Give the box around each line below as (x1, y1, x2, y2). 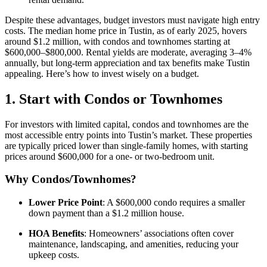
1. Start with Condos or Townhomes (5, 91, 222, 107)
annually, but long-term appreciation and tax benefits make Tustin (5, 57, 250, 68)
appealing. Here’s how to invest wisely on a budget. (5, 68, 199, 79)
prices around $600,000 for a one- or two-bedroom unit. (5, 151, 215, 162)
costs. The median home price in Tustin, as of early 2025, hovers (5, 25, 247, 36)
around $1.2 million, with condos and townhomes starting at (5, 36, 230, 46)
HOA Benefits (29, 228, 84, 239)
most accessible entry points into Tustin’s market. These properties (5, 129, 252, 140)
